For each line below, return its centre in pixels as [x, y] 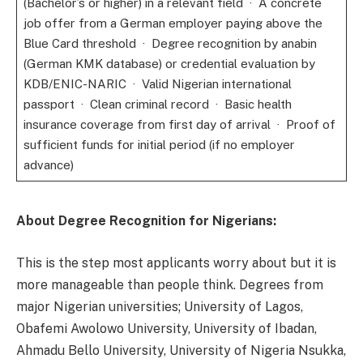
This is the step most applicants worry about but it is [176, 263]
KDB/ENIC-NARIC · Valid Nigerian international [157, 84]
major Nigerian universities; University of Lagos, [160, 306]
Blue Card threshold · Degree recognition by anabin [170, 44]
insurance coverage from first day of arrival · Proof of [179, 125]
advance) [48, 165]
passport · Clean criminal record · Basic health [157, 105]
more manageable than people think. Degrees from [170, 284]
